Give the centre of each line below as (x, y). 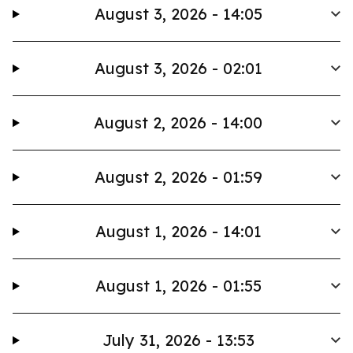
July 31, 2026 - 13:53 (178, 340)
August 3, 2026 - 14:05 (178, 14)
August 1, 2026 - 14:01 (178, 231)
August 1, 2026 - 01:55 (178, 286)
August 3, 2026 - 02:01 (178, 68)
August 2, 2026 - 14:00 (178, 123)
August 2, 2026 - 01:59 (178, 177)
